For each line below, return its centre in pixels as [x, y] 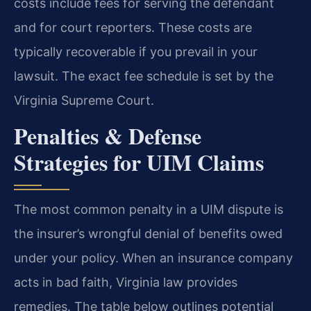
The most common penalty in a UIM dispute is [149, 209]
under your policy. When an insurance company [153, 258]
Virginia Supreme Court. [84, 101]
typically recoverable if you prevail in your [136, 52]
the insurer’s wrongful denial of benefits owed [148, 233]
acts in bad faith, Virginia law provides [126, 282]
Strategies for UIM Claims [139, 162]
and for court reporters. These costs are [133, 28]
